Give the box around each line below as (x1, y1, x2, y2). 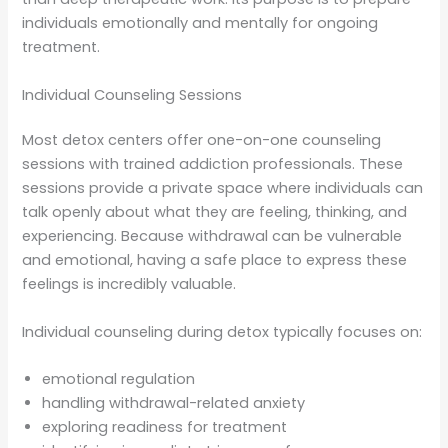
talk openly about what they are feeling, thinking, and (22, 202, 408, 223)
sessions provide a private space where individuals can (22, 178, 424, 199)
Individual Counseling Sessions (22, 84, 243, 105)
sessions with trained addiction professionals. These (22, 154, 404, 175)
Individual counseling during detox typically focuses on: (22, 321, 423, 342)
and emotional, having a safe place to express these (22, 250, 408, 271)
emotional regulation (42, 369, 196, 390)
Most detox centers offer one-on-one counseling (22, 130, 382, 151)
